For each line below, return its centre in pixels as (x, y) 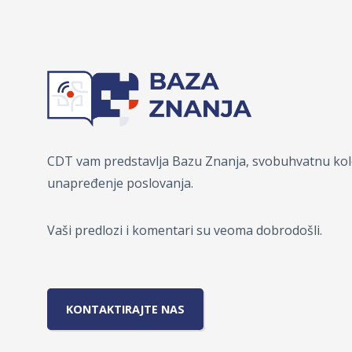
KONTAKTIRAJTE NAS (125, 310)
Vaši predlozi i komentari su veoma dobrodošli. (185, 231)
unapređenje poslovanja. (120, 183)
